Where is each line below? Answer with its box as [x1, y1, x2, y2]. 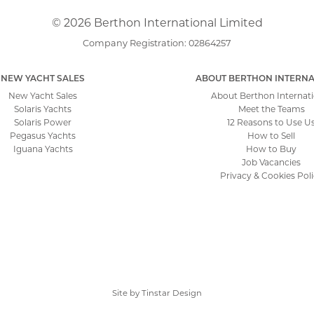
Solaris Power [14, 116, 71, 128]
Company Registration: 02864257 [83, 37, 231, 49]
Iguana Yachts [13, 143, 73, 155]
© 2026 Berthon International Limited [51, 15, 263, 30]
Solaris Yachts [14, 103, 71, 115]
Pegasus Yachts [10, 130, 76, 142]
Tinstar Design [142, 287, 202, 299]
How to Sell [247, 130, 295, 142]
